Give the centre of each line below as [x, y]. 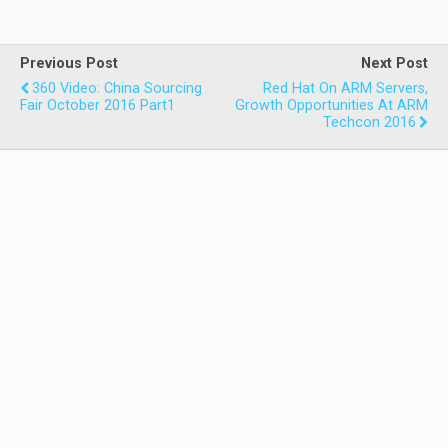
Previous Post [69, 64]
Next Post [394, 64]
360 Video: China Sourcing [117, 89]
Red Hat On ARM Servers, [345, 89]
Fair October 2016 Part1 [97, 106]
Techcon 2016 [369, 123]
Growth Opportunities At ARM [331, 106]
